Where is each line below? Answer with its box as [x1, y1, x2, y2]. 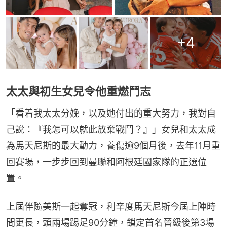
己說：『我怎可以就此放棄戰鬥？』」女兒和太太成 [6, 124, 216, 135]
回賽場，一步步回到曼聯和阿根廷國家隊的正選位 [6, 156, 207, 167]
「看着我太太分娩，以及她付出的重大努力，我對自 [6, 107, 216, 119]
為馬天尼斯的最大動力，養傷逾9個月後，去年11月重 [6, 140, 220, 151]
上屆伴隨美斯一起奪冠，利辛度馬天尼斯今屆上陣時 [6, 201, 216, 212]
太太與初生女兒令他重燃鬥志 [6, 84, 151, 98]
